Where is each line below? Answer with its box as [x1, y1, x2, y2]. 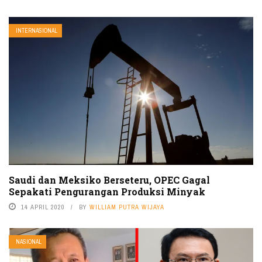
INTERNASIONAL [16, 26, 57, 35]
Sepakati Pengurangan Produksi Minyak [9, 185, 205, 198]
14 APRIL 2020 [21, 203, 65, 212]
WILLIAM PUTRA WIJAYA [89, 203, 164, 212]
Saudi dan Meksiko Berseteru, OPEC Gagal [9, 174, 210, 187]
